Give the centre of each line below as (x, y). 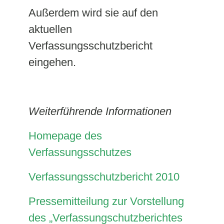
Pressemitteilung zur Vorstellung (106, 201)
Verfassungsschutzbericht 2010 (104, 177)
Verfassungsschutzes (80, 152)
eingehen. (52, 62)
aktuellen (50, 29)
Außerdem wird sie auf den (93, 13)
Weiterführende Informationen (100, 111)
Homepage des (65, 136)
